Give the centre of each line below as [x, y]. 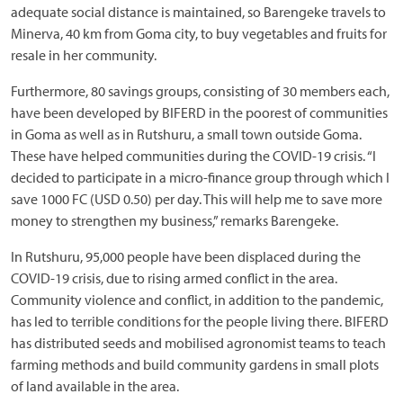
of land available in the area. [95, 385]
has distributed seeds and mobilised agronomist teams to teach [198, 342]
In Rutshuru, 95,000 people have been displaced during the [186, 256]
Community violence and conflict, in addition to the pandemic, [197, 299]
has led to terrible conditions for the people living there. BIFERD [200, 321]
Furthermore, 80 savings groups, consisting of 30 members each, [200, 90]
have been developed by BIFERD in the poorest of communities [199, 112]
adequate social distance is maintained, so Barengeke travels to [198, 11]
